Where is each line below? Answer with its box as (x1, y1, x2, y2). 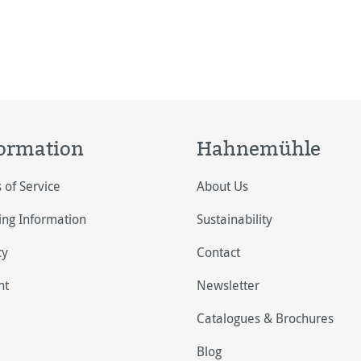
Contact (197, 243, 240, 261)
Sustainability (197, 210, 272, 228)
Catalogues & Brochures (197, 309, 334, 327)
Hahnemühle (197, 135, 321, 162)
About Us (197, 177, 248, 195)
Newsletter (197, 276, 259, 294)
